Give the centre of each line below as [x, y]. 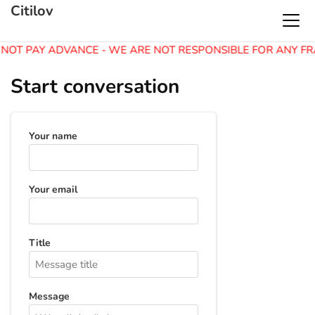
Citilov [32, 11]
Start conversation [95, 86]
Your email [53, 189]
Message [49, 296]
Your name [53, 136]
